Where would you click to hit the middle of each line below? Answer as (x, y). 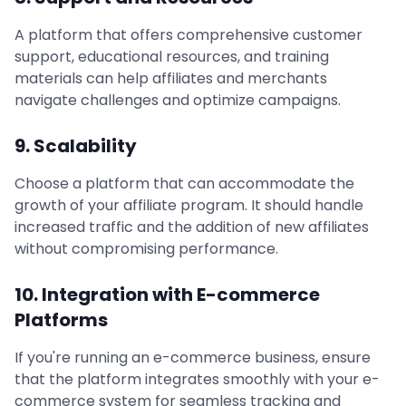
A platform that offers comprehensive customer (188, 35)
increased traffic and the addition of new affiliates (192, 227)
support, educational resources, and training (172, 57)
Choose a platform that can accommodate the (184, 184)
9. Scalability (76, 146)
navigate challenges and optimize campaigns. (178, 100)
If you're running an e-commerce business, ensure (193, 358)
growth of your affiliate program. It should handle (189, 205)
